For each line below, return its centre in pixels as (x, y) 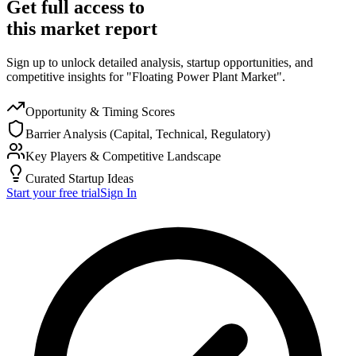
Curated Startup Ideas (79, 178)
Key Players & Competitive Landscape (123, 156)
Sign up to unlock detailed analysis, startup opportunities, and (160, 62)
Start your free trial (53, 192)
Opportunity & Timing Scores (100, 111)
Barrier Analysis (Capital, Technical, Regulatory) (148, 133)
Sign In (118, 192)
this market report (82, 28)
